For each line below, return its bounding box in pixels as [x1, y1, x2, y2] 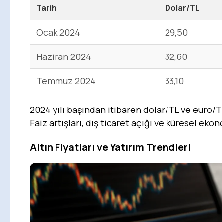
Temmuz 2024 [36, 75, 96, 87]
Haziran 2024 [36, 51, 91, 63]
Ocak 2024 [36, 26, 80, 39]
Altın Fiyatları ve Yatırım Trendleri [30, 140, 191, 154]
